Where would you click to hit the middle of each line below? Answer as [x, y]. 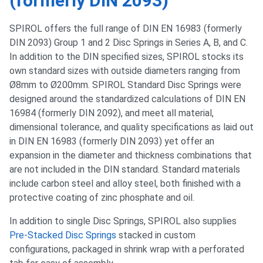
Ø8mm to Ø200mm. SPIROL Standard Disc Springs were [125, 85]
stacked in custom [156, 235]
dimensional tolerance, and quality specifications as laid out [131, 127]
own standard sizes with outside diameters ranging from [125, 71]
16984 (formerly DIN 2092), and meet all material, [112, 113]
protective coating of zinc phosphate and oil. [102, 198]
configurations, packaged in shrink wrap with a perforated [127, 249]
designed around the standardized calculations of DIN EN [127, 99]
